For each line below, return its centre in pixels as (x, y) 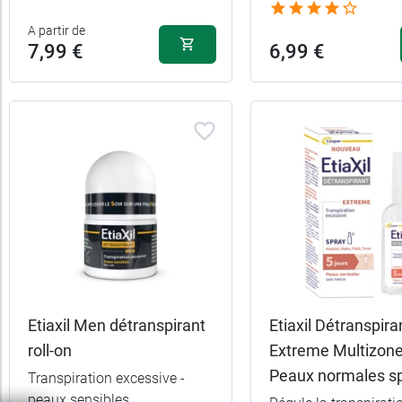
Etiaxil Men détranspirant (117, 326)
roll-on (50, 351)
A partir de (57, 30)
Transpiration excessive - (106, 379)
